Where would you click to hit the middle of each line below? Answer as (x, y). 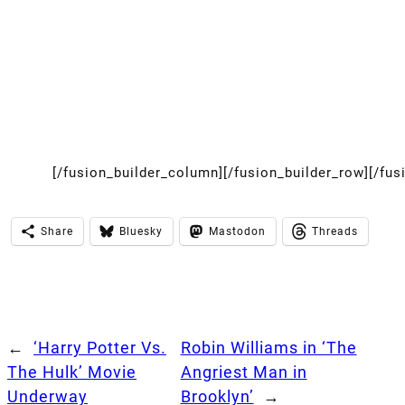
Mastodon (237, 231)
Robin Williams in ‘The (268, 347)
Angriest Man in (244, 372)
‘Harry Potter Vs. (100, 347)
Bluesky (141, 231)
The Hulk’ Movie (72, 372)
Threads (335, 231)
